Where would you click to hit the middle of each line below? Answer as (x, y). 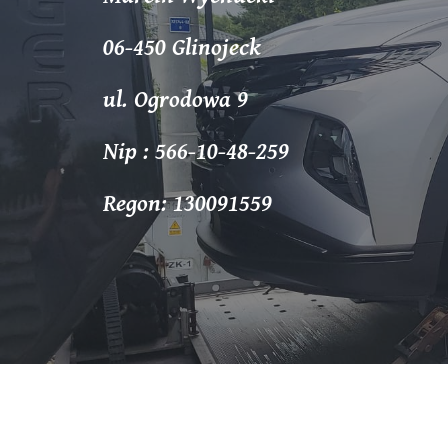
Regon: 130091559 (187, 204)
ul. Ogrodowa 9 (175, 100)
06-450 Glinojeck (181, 48)
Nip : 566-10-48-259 (195, 152)
